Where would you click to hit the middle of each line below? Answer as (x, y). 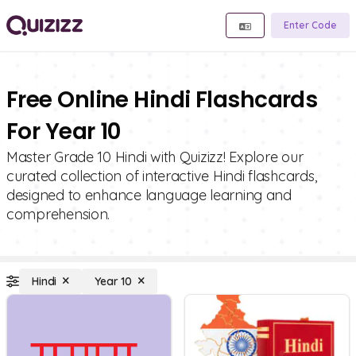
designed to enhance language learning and (149, 195)
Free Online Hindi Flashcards (162, 100)
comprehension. (58, 214)
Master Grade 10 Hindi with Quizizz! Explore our (155, 157)
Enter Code (310, 25)
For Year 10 (64, 132)
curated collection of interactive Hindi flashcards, (162, 176)
